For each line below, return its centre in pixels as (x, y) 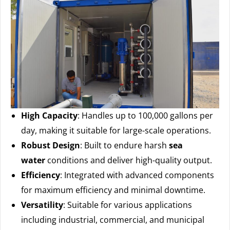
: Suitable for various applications (128, 205)
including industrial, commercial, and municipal (113, 220)
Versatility (42, 205)
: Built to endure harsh (123, 146)
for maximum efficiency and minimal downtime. (113, 190)
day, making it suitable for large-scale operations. (116, 131)
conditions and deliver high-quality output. (129, 160)
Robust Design (51, 146)
